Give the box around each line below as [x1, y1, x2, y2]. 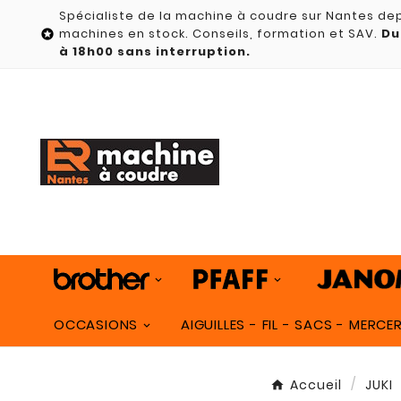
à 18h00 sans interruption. [59, 43, 251, 60]
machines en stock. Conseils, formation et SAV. [59, 25, 381, 42]
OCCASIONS [54, 315, 139, 335]
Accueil [289, 376, 342, 395]
